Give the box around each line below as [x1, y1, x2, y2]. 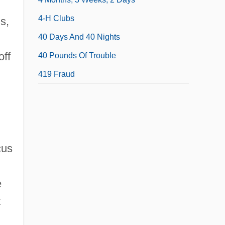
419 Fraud [38, 70, 75, 79]
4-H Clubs [38, 14, 74, 23]
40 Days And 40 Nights [38, 33, 120, 42]
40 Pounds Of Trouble [38, 51, 116, 60]
